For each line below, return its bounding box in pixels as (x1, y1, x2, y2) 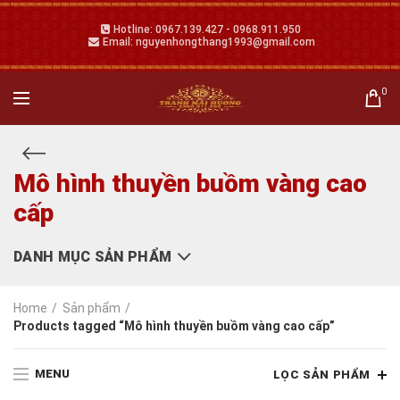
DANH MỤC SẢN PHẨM (13, 248, 172, 265)
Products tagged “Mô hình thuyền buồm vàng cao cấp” (13, 319, 335, 333)
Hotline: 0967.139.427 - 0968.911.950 (110, 23, 301, 36)
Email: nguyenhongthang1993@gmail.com (100, 36, 315, 48)
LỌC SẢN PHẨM (272, 368, 371, 381)
